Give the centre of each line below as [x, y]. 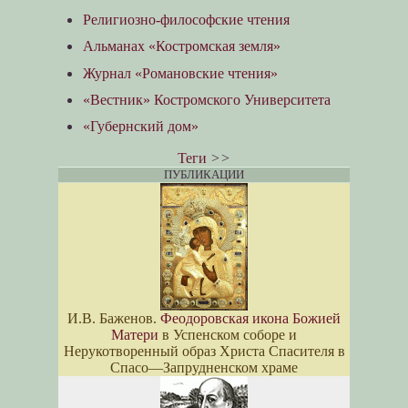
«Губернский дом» [141, 126]
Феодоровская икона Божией [250, 319]
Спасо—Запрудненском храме [204, 368]
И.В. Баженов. [114, 319]
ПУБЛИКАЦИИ [204, 175]
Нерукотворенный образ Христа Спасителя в [204, 352]
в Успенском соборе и [228, 335]
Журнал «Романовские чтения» [181, 73]
